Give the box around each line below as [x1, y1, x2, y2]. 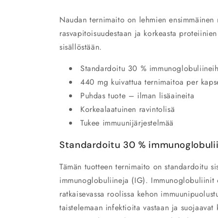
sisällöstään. [59, 41, 102, 53]
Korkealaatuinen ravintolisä [80, 104, 175, 115]
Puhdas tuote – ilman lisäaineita [80, 90, 195, 101]
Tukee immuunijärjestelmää [80, 117, 174, 128]
